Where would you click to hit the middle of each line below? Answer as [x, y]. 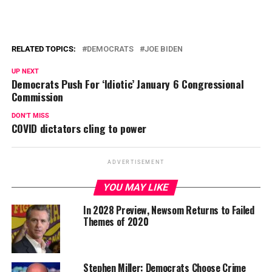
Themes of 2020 [116, 221]
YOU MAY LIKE [136, 187]
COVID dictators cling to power [79, 128]
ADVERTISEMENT [136, 162]
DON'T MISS [30, 115]
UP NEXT [25, 71]
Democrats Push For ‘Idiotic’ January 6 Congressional [127, 83]
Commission [37, 96]
